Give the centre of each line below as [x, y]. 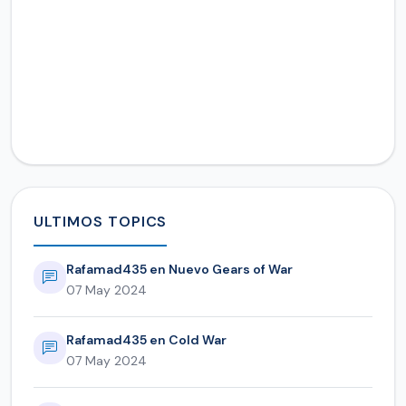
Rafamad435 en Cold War [146, 340]
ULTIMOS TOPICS [101, 222]
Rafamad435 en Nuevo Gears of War [179, 270]
